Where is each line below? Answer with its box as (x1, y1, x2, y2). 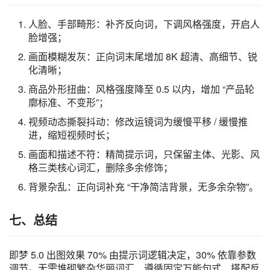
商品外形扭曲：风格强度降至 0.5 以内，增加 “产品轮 (28, 81, 254, 96)
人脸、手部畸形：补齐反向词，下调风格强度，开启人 (28, 16, 260, 31)
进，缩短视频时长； (28, 127, 115, 142)
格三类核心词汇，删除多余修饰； (28, 160, 173, 174)
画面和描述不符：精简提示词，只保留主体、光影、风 (28, 146, 260, 161)
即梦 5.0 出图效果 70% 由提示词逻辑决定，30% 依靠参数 (9, 247, 256, 262)
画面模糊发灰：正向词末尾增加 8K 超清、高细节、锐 (28, 49, 257, 63)
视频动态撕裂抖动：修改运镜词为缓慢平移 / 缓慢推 (28, 114, 248, 128)
